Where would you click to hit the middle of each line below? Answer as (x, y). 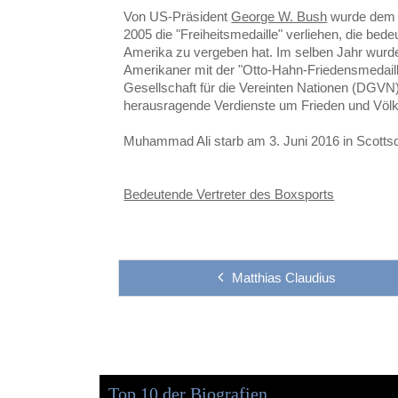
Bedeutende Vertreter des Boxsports (229, 194)
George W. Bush (279, 16)
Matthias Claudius (283, 277)
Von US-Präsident (178, 16)
